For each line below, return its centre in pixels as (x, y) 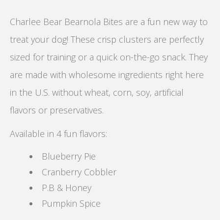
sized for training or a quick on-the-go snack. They (109, 57)
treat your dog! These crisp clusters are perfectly (107, 40)
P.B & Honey (67, 188)
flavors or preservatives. (57, 110)
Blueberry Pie (69, 156)
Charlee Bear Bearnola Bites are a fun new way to (109, 22)
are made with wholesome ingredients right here (107, 75)
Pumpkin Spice (71, 204)
